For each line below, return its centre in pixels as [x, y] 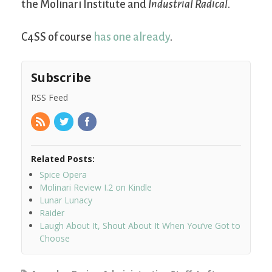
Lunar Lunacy [66, 200]
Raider [52, 213]
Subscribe [61, 77]
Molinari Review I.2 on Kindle [96, 188]
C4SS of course [57, 37]
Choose [55, 239]
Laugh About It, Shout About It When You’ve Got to [140, 226]
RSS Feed [49, 97]
